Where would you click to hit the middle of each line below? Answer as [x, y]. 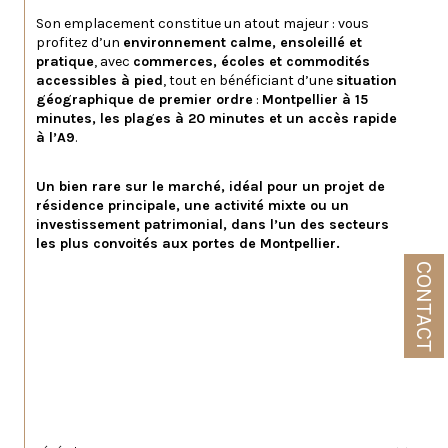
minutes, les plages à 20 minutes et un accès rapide [218, 118]
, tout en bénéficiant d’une [249, 80]
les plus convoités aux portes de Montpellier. [188, 243]
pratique [65, 61]
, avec [113, 61]
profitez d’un [79, 42]
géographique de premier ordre [144, 99]
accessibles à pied [99, 80]
